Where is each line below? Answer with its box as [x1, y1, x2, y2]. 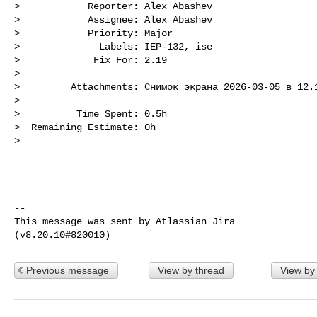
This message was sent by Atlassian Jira [14, 215, 235, 227]
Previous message [26, 264, 109, 276]
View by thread [157, 264, 224, 276]
